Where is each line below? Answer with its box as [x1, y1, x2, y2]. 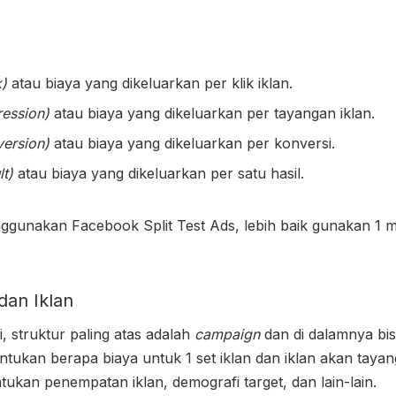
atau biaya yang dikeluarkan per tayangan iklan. [49, 103, 375, 122]
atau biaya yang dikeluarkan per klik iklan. [7, 73, 293, 92]
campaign [194, 324, 260, 343]
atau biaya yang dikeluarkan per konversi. [49, 133, 335, 152]
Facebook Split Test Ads [72, 216, 235, 234]
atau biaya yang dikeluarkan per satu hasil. [13, 164, 304, 182]
